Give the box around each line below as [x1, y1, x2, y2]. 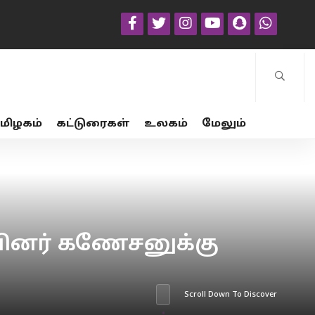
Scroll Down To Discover [184, 290, 278, 300]
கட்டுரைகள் [56, 117, 130, 131]
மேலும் [202, 117, 246, 131]
